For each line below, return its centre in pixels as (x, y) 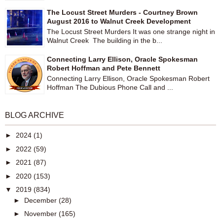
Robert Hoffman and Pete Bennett (104, 68)
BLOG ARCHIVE (35, 115)
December (41, 200)
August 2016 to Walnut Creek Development (119, 21)
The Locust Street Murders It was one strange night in (131, 32)
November (41, 214)
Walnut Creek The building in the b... (105, 41)
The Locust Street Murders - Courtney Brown (122, 13)
